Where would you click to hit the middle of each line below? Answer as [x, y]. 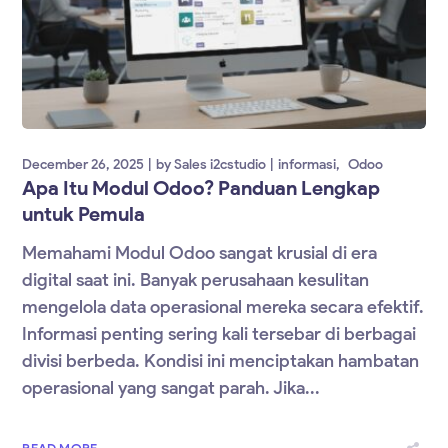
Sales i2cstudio [220, 165]
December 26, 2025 [83, 165]
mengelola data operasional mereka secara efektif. [223, 307]
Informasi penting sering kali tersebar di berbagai [219, 334]
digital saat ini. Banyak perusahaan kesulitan [196, 280]
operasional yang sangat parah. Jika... [171, 388]
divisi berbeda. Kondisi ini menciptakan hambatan [221, 361]
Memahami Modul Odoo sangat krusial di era [200, 253]
